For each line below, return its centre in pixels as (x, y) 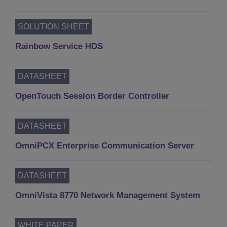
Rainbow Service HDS (59, 46)
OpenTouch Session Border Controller (92, 96)
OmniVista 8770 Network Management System (108, 195)
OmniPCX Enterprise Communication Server (105, 145)
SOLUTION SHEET (53, 26)
